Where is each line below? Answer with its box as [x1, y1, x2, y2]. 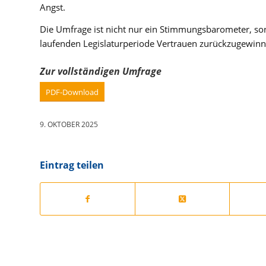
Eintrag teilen [40, 159, 104, 172]
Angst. [40, 1, 65, 14]
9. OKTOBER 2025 [40, 119, 98, 130]
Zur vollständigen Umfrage [40, 65, 161, 78]
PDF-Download [46, 87, 99, 98]
